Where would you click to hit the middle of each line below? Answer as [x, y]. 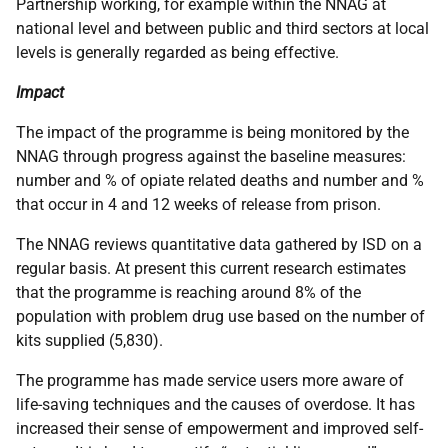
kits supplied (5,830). [89, 340]
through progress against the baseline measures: [232, 156]
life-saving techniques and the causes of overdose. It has [215, 404]
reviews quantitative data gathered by [226, 244]
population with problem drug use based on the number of [220, 316]
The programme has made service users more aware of [210, 380]
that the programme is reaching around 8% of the [188, 292]
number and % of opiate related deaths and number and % [220, 180]
